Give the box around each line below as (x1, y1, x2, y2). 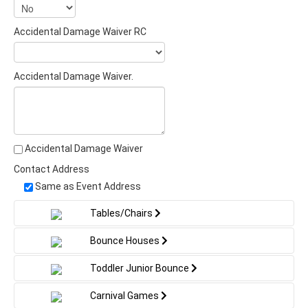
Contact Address (14, 164, 89, 175)
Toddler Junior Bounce (90, 263, 191, 274)
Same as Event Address (35, 181, 141, 192)
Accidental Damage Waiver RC (14, 26, 146, 38)
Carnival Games (90, 290, 161, 302)
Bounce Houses (90, 235, 162, 247)
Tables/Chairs (90, 208, 155, 219)
